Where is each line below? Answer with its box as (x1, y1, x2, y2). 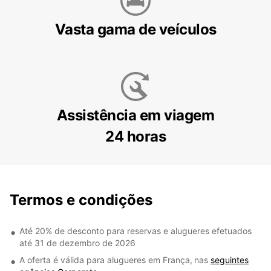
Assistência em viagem (56, 106, 215, 124)
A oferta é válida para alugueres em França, (19, 255, 192, 265)
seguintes (211, 255, 249, 265)
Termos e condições (10, 191, 152, 209)
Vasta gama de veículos (54, 21, 217, 38)
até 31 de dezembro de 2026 (19, 238, 135, 248)
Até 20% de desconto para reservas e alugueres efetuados (19, 226, 252, 236)
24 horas (105, 128, 166, 145)
